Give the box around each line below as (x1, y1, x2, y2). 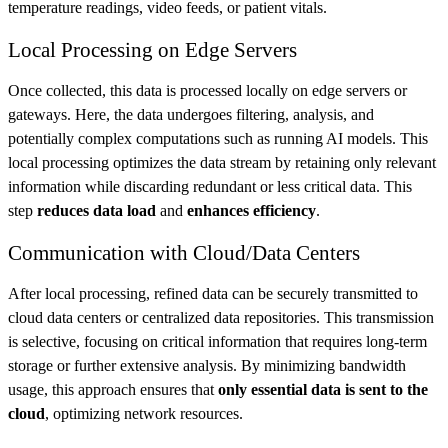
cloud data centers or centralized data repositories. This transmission (8, 309, 434, 326)
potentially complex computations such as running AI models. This (8, 130, 428, 147)
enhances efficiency (187, 202, 316, 219)
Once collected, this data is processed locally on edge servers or (8, 82, 407, 99)
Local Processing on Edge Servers (8, 38, 297, 61)
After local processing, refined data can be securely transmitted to (8, 285, 418, 302)
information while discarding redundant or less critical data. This (8, 178, 412, 195)
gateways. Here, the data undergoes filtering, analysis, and (8, 106, 374, 123)
